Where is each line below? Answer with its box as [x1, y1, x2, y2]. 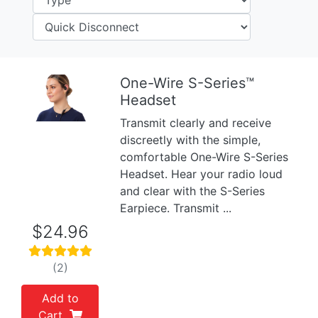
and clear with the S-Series [120, 184, 265, 198]
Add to [41, 291, 79, 305]
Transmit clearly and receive [120, 116, 272, 130]
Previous [26, 98, 72, 113]
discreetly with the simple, [120, 133, 261, 147]
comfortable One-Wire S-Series [120, 150, 289, 164]
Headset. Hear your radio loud [120, 167, 283, 181]
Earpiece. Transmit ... [120, 201, 232, 215]
